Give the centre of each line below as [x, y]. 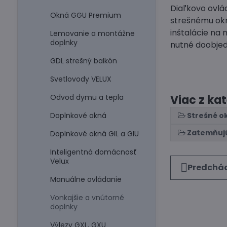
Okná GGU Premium [85, 15]
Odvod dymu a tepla [87, 97]
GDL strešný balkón [83, 61]
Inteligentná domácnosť [93, 152]
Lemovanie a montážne [92, 33]
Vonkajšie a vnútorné [87, 198]
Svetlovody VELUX [81, 79]
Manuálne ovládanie [86, 179]
